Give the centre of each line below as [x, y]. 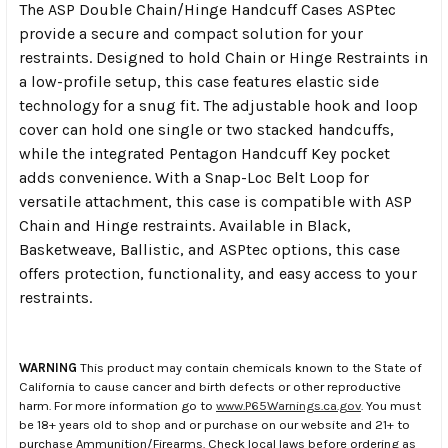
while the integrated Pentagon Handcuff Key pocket [204, 153]
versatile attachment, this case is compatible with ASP [215, 201]
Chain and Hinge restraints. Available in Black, [185, 225]
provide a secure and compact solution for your [191, 33]
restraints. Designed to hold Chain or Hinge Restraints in [223, 57]
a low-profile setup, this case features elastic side [199, 81]
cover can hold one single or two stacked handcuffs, [206, 129]
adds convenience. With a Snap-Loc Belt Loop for [194, 177]
